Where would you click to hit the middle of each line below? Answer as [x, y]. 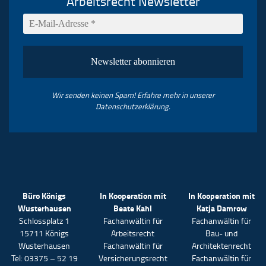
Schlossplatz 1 [45, 221]
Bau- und [222, 233]
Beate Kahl [133, 208]
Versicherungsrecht [133, 258]
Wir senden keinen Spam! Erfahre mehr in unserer [133, 95]
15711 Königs [45, 233]
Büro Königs [45, 196]
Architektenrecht [222, 246]
